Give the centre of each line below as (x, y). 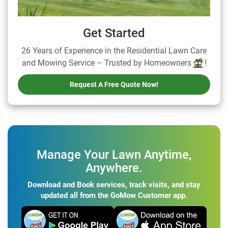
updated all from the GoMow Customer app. (114, 195)
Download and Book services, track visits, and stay (114, 184)
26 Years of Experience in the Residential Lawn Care (114, 50)
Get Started (114, 33)
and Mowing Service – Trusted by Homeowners (107, 63)
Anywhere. (114, 168)
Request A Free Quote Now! (114, 84)
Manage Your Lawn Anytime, (114, 154)
